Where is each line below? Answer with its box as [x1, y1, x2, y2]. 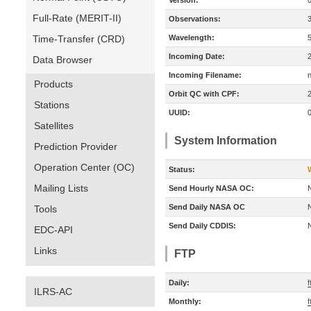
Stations [34, 99, 69, 110]
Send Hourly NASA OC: [169, 184, 254, 192]
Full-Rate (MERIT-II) [33, 12, 121, 24]
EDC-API [34, 224, 73, 235]
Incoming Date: [169, 52, 225, 60]
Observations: [169, 15, 221, 23]
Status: [169, 165, 195, 174]
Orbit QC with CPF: [169, 90, 239, 98]
